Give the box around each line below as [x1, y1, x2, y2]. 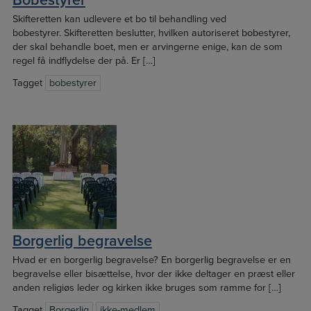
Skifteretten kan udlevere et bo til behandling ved [12, 13, 226, 26]
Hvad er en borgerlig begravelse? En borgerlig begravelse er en [12, 254, 291, 267]
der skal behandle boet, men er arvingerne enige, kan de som [12, 41, 283, 53]
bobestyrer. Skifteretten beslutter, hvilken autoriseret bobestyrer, [12, 27, 290, 40]
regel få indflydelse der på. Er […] [12, 55, 155, 67]
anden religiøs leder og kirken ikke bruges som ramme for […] [12, 282, 281, 294]
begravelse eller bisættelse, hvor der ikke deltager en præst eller [12, 268, 295, 280]
